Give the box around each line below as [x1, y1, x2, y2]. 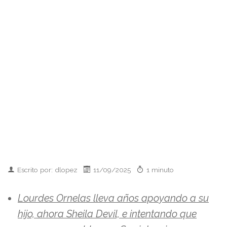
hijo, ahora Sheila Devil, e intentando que [18, 208, 197, 220]
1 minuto [146, 165, 174, 174]
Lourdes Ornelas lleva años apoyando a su [18, 192, 209, 204]
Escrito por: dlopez [17, 165, 84, 174]
